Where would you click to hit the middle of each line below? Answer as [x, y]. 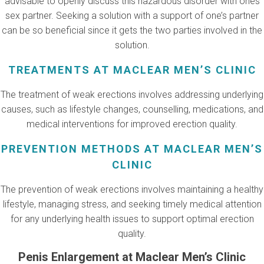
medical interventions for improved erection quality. [132, 124]
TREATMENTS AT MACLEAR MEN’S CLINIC [132, 70]
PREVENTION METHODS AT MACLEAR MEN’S [132, 148]
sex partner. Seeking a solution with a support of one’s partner [132, 15]
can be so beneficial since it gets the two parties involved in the [132, 30]
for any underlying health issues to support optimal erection [132, 219]
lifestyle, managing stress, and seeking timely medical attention [132, 204]
